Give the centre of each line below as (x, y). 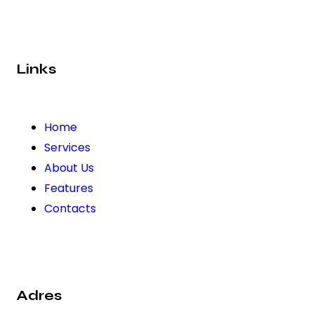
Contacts (70, 208)
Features (69, 188)
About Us (69, 168)
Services (67, 147)
